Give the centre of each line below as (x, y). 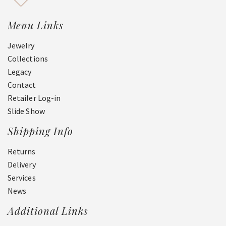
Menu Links (36, 25)
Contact (22, 84)
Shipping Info (40, 131)
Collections (28, 58)
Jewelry (21, 45)
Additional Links (48, 210)
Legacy (20, 71)
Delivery (22, 164)
